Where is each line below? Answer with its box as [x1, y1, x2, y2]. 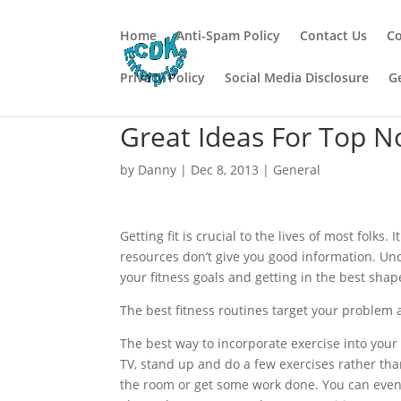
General [273, 161, 321, 178]
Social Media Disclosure [225, 69, 370, 86]
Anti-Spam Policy [176, 27, 281, 44]
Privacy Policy [120, 69, 206, 86]
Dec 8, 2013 [191, 161, 260, 178]
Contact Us [300, 27, 368, 44]
